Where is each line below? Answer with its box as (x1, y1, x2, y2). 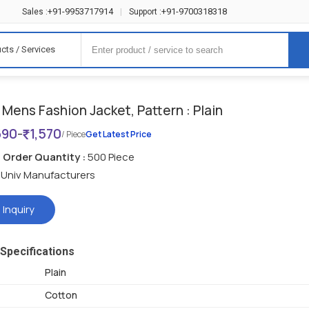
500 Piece (86, 150, 135, 165)
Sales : (22, 6, 48, 17)
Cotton (45, 288, 78, 302)
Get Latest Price (86, 128, 152, 141)
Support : (129, 6, 162, 17)
